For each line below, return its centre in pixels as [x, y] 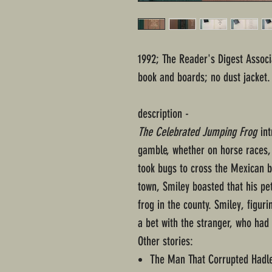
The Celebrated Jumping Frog [197, 132]
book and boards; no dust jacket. [204, 77]
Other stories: [165, 241]
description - [163, 114]
